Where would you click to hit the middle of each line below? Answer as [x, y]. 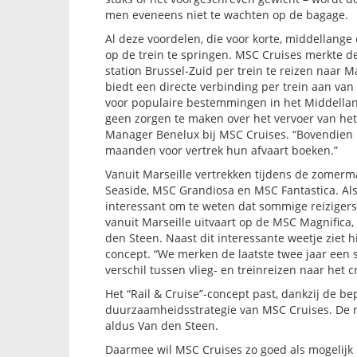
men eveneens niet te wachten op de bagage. [228, 15]
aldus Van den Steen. [163, 326]
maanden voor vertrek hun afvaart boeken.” [222, 151]
